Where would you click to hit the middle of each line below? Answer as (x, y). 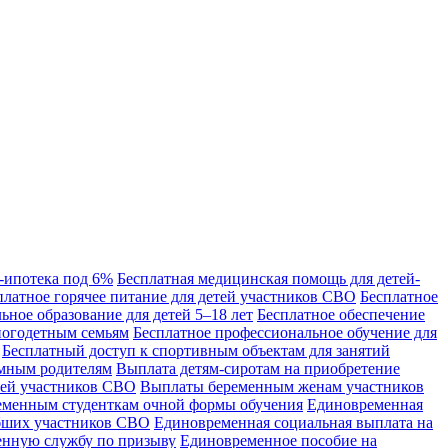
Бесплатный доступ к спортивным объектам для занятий (196, 350)
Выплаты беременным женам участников (282, 386)
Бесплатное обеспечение (341, 314)
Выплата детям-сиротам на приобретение (258, 368)
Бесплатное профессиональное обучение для (285, 332)
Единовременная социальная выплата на (293, 422)
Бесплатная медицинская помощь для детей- (268, 278)
